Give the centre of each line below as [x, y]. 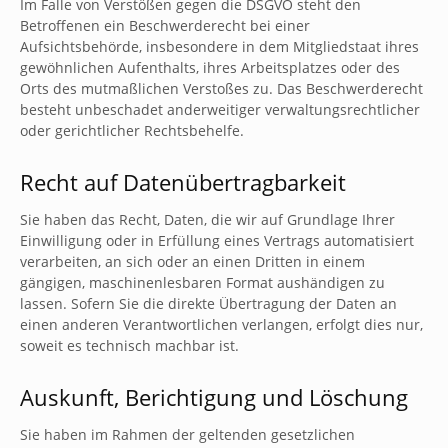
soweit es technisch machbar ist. [129, 345]
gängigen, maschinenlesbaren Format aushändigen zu [202, 282]
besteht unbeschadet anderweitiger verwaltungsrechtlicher [220, 109]
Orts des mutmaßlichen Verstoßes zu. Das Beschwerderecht [221, 88]
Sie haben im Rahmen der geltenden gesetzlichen [187, 434]
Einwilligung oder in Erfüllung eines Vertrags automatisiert [217, 240]
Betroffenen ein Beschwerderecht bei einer [165, 25]
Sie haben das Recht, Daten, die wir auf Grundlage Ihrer [207, 219]
